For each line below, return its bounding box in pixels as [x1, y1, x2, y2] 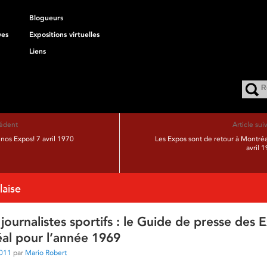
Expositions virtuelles [29, 30, 100, 39]
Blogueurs [29, 14, 63, 22]
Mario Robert [25, 248, 67, 257]
